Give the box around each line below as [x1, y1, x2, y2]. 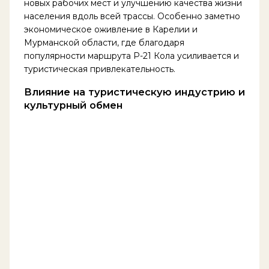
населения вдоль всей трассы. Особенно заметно [23, 10, 240, 22]
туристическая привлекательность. [23, 63, 175, 74]
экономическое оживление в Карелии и [23, 23, 198, 35]
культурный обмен [23, 99, 122, 112]
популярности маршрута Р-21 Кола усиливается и [23, 50, 239, 61]
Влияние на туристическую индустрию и [23, 86, 245, 98]
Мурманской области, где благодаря [23, 37, 184, 48]
